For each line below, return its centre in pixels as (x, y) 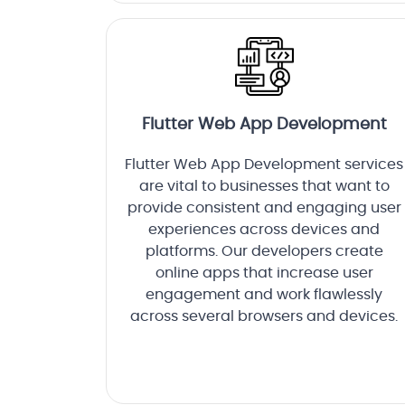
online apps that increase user (264, 273)
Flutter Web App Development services (264, 165)
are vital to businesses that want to (264, 187)
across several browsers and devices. (264, 317)
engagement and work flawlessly (264, 295)
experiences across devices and (264, 230)
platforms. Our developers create (264, 252)
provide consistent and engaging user (264, 208)
